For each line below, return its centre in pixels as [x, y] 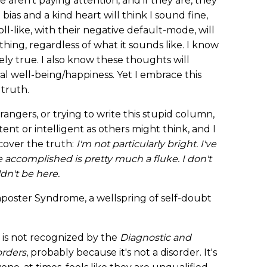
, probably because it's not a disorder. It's [122, 253]
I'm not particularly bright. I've [146, 144]
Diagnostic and [156, 238]
